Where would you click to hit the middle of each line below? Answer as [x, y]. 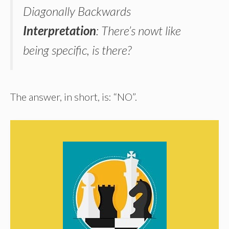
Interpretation [60, 30]
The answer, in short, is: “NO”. [74, 96]
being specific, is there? [77, 50]
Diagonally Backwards [77, 11]
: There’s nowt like [139, 30]
